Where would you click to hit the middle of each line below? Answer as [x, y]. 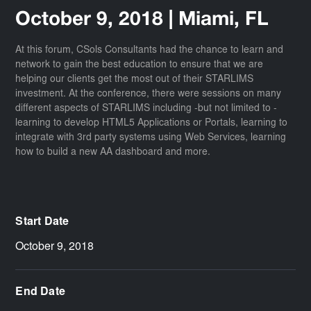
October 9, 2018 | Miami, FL [142, 20]
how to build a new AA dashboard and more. [113, 152]
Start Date [42, 222]
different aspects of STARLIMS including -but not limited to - [146, 109]
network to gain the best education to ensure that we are [140, 65]
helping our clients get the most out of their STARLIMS [135, 79]
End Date [40, 292]
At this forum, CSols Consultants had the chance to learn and [150, 50]
